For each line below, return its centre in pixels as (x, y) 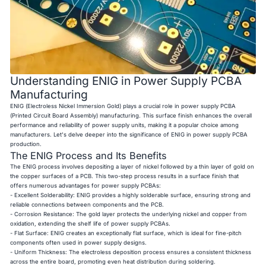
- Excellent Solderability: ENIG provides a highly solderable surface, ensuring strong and (131, 195)
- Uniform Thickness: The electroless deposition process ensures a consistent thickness (131, 252)
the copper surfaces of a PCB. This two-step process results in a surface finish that (125, 176)
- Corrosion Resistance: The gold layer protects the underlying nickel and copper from (129, 214)
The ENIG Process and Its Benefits (89, 156)
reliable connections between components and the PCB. (87, 205)
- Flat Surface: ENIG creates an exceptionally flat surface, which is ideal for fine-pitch (126, 233)
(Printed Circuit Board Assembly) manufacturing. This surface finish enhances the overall (131, 116)
